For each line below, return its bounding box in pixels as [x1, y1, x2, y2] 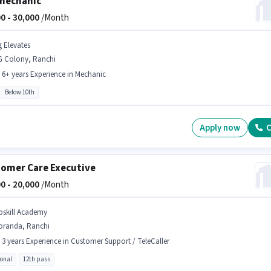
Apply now [200, 121, 241, 134]
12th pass [22, 255, 50, 264]
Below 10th [4, 88, 34, 97]
